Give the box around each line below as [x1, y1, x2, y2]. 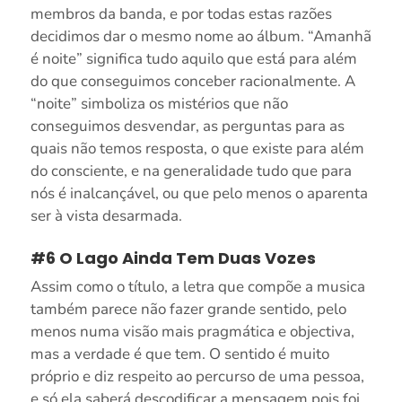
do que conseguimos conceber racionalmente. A [30, 70, 355, 92]
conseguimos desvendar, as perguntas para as [30, 115, 345, 136]
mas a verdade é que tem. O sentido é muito [30, 343, 329, 364]
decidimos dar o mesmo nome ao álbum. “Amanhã [30, 25, 371, 47]
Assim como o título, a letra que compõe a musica [30, 275, 365, 297]
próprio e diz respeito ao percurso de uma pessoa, [30, 365, 364, 387]
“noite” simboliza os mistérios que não [30, 92, 288, 114]
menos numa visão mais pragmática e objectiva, [30, 320, 354, 342]
